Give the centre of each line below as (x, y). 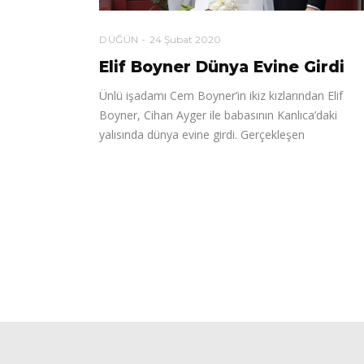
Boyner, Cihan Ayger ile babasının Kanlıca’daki (218, 115)
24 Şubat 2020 (185, 39)
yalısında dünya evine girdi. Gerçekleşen (202, 134)
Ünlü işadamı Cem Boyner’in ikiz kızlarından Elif (221, 95)
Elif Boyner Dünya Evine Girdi (222, 67)
